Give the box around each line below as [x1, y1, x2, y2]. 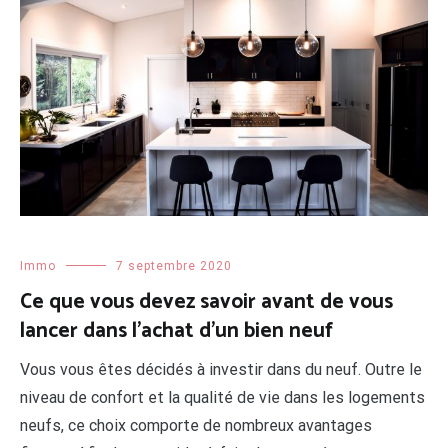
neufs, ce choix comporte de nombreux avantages [20, 416, 372, 436]
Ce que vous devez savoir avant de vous [20, 285, 393, 320]
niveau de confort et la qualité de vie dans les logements [20, 388, 425, 408]
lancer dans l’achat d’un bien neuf [20, 314, 333, 349]
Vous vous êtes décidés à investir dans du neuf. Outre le [20, 360, 422, 380]
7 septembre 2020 [116, 259, 232, 274]
